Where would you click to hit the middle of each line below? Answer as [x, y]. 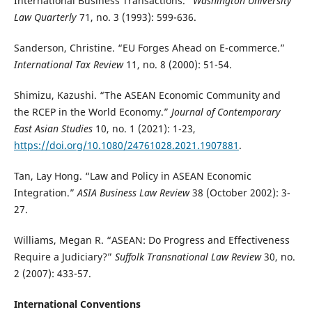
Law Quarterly [46, 17]
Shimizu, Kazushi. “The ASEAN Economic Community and [147, 95]
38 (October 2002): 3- [241, 193]
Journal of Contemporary [226, 112]
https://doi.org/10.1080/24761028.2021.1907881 [126, 146]
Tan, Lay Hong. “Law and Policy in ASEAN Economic [132, 176]
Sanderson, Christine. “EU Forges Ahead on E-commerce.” [149, 48]
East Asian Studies [54, 129]
